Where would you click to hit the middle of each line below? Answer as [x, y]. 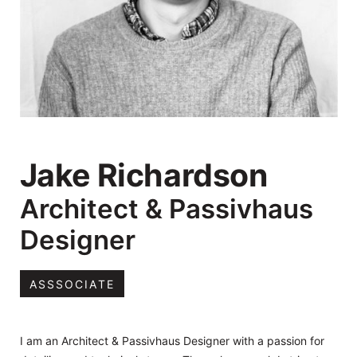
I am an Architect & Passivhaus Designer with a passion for [172, 340]
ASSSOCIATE [72, 284]
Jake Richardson [143, 175]
